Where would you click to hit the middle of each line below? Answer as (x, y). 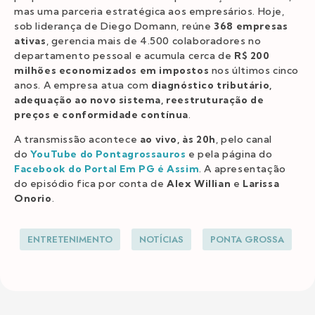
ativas (30, 40)
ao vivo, (159, 139)
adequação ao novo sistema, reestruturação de (139, 99)
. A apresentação (243, 168)
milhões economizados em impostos (113, 70)
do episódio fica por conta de (91, 183)
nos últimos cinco (255, 70)
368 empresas (251, 26)
